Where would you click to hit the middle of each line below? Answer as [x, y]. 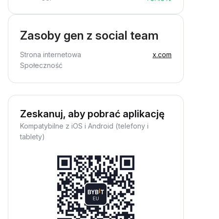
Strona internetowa [51, 55]
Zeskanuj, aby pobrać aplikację [92, 114]
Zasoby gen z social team [89, 35]
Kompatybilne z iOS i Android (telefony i [84, 126]
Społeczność [41, 65]
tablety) [33, 137]
